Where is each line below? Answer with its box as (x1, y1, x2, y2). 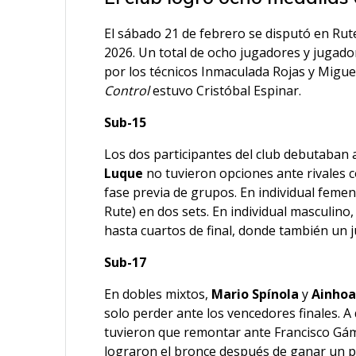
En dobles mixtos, (104, 285, 212, 304)
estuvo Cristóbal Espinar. (149, 82, 302, 100)
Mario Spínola (211, 285, 300, 304)
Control (104, 82, 150, 100)
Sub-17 (104, 253, 147, 272)
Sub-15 (104, 114, 147, 132)
